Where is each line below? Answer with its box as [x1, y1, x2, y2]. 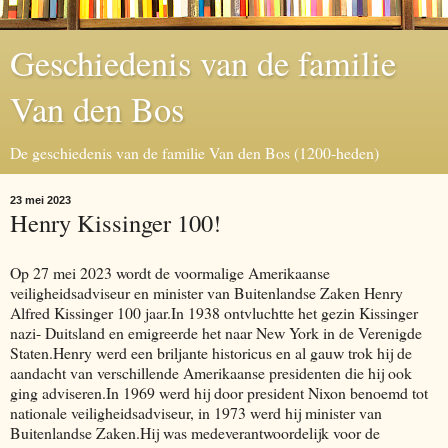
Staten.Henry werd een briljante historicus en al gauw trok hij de [10, 341, 412, 363]
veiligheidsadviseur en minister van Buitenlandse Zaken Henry [10, 281, 403, 303]
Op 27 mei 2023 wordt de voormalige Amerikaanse [10, 261, 330, 283]
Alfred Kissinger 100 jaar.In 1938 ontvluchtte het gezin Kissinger [10, 301, 418, 323]
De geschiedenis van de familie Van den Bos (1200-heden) [10, 142, 379, 163]
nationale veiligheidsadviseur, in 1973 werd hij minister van [10, 401, 382, 423]
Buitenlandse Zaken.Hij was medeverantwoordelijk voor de [10, 421, 380, 443]
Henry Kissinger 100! [10, 206, 221, 239]
